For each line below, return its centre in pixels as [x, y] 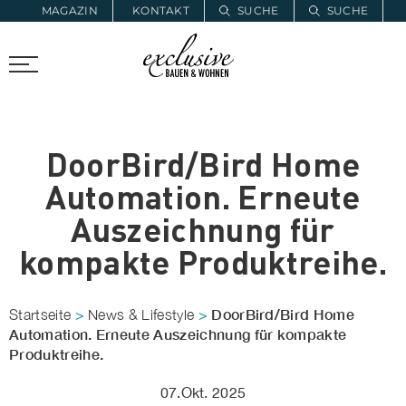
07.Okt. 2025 [203, 392]
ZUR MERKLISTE [116, 32]
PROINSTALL [151, 55]
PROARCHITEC [50, 55]
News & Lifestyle [141, 314]
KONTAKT [161, 10]
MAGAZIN [69, 10]
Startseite [40, 314]
